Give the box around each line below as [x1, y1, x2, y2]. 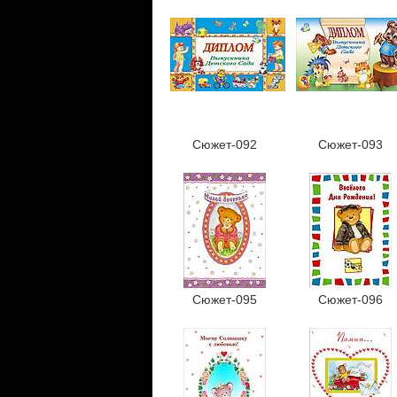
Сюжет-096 [317, 292, 383, 307]
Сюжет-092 [191, 137, 257, 152]
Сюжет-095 [191, 292, 257, 307]
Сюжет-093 [317, 137, 383, 152]
